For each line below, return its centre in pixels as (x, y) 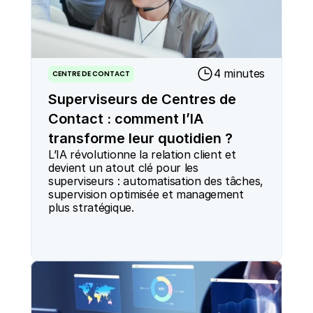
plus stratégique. (91, 208)
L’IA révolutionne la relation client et (142, 154)
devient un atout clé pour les (123, 168)
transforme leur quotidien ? (140, 138)
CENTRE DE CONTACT (91, 73)
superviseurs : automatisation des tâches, (156, 181)
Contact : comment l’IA (126, 119)
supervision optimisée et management (146, 194)
